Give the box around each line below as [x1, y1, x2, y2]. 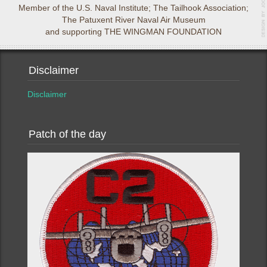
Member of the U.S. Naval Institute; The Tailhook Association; [18, 3, 249, 13]
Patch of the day [29, 128, 107, 140]
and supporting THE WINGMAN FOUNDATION [45, 27, 222, 36]
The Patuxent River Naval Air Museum [61, 15, 206, 24]
